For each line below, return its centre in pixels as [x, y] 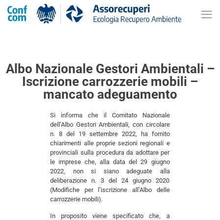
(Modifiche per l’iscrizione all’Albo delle [110, 190]
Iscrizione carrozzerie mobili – [110, 82]
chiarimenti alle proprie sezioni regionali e [110, 143]
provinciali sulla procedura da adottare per [110, 152]
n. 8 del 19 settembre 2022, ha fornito [110, 134]
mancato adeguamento [110, 94]
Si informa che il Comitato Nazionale [110, 115]
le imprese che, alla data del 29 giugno [110, 162]
